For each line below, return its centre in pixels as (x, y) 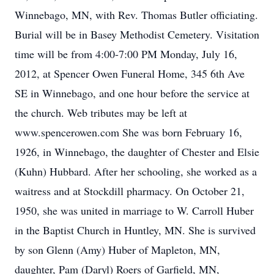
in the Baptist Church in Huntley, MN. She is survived (135, 230)
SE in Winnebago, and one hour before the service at (132, 93)
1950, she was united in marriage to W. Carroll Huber (134, 210)
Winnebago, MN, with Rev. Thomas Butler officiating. (136, 15)
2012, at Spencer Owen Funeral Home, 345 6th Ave (130, 73)
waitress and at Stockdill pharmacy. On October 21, (130, 191)
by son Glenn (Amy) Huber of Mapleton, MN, (117, 250)
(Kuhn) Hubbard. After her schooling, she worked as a (136, 171)
